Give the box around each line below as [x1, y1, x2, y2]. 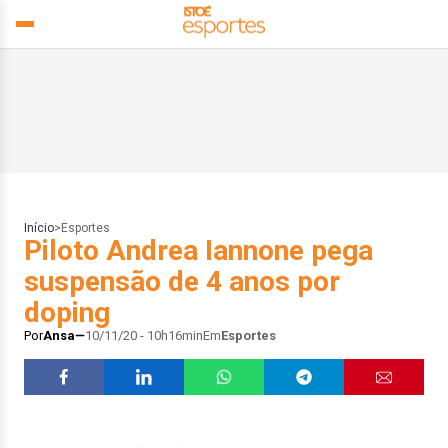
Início [24, 221, 54, 235]
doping [24, 296, 110, 329]
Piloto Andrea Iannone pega [24, 234, 373, 267]
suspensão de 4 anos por [24, 265, 340, 298]
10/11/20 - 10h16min [85, 328, 203, 343]
